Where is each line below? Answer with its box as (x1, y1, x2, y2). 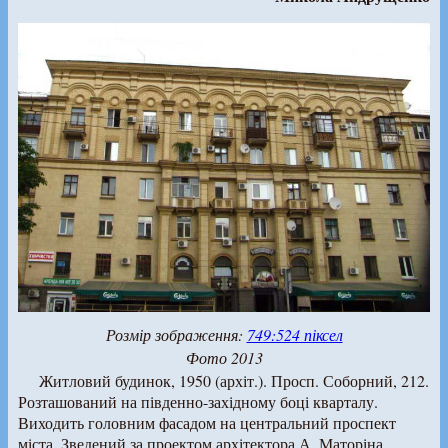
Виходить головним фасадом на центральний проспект (18, 411, 396, 433)
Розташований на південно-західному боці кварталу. (18, 390, 378, 412)
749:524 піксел (246, 323, 343, 345)
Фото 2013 (185, 346, 263, 368)
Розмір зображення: (105, 323, 247, 345)
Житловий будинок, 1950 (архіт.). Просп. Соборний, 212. (38, 369, 429, 391)
